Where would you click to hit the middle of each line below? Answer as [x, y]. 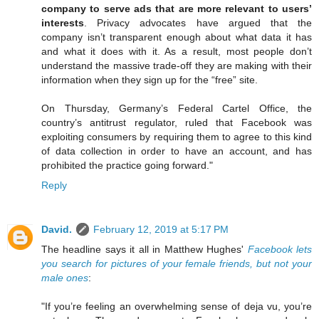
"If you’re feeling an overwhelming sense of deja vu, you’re [177, 307]
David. [57, 230]
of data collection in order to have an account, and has [177, 151]
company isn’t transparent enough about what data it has [177, 37]
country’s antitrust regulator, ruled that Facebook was [177, 123]
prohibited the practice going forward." [127, 166]
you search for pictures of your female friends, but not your [177, 264]
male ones [65, 278]
